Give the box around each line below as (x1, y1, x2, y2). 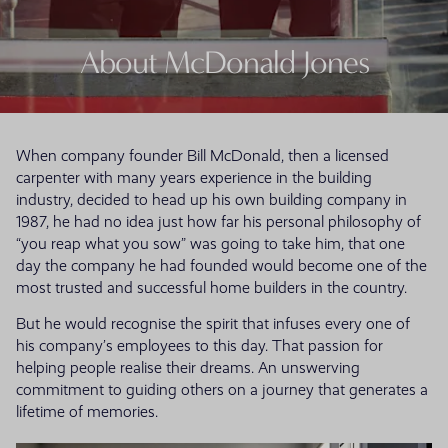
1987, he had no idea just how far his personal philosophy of (16, 213, 421, 232)
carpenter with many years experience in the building (16, 169, 372, 188)
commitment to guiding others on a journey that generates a (16, 381, 428, 400)
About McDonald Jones (79, 44, 369, 82)
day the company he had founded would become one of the (16, 257, 427, 276)
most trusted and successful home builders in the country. (16, 279, 407, 298)
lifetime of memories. (16, 403, 158, 422)
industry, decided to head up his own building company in (16, 191, 407, 210)
